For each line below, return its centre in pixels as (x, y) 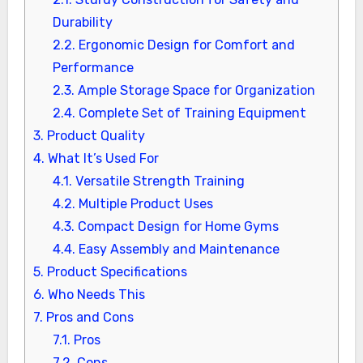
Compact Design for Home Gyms (176, 227)
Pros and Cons (88, 318)
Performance (93, 68)
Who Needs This (94, 295)
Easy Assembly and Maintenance (177, 250)
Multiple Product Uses (144, 204)
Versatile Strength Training (158, 181)
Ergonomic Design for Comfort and (185, 45)
